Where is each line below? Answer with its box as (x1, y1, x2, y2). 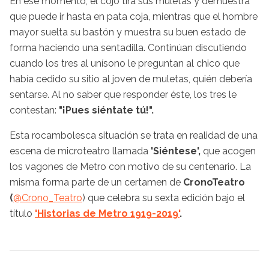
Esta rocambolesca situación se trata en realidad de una (10, 129, 258, 141)
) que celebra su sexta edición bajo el (82, 192, 245, 204)
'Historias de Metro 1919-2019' (35, 207, 180, 219)
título (10, 207, 35, 219)
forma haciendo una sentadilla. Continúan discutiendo (10, 41, 247, 53)
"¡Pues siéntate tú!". (59, 104, 154, 116)
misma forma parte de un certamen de (10, 176, 183, 188)
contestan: (10, 104, 59, 116)
